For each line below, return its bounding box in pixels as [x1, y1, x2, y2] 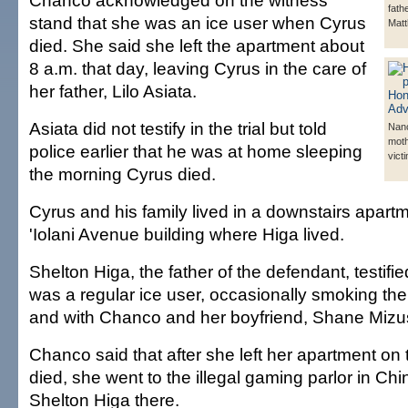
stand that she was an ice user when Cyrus [29, 13, 366, 34]
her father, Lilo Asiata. [29, 81, 197, 102]
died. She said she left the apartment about [29, 36, 364, 56]
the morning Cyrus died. [29, 164, 216, 185]
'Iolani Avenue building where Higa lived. [29, 224, 344, 245]
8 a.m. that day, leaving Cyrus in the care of [29, 58, 366, 79]
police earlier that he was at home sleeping [29, 141, 362, 162]
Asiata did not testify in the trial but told [29, 118, 327, 139]
